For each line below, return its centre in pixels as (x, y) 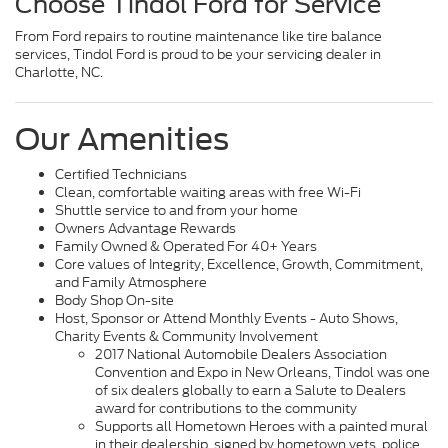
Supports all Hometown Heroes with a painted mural (261, 426)
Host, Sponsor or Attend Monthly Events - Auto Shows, (226, 318)
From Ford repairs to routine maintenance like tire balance (198, 36)
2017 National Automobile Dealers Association (241, 354)
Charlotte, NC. (59, 72)
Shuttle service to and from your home (176, 210)
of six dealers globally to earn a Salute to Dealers (250, 390)
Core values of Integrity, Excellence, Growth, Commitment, (239, 264)
